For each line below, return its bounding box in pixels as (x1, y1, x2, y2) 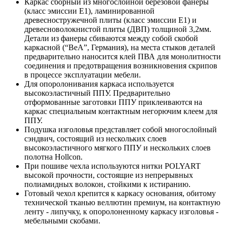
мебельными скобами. (24, 216, 100, 225)
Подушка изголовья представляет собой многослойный (24, 125, 217, 134)
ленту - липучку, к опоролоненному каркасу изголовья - (24, 207, 218, 216)
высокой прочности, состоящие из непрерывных (24, 170, 193, 179)
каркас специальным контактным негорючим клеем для (24, 106, 217, 116)
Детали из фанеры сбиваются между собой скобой (24, 33, 198, 43)
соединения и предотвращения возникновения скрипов (24, 61, 217, 70)
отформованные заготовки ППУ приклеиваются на (24, 97, 202, 106)
